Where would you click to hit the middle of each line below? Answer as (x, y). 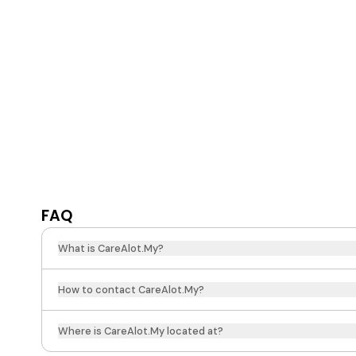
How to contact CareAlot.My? (131, 290)
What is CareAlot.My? (111, 248)
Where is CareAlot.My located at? (141, 331)
